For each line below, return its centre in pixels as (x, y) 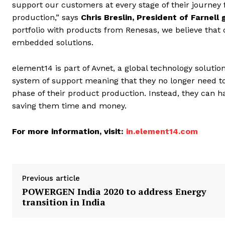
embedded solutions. (53, 42)
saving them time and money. (69, 105)
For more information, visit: (69, 131)
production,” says (46, 17)
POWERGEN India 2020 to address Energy (114, 191)
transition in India (64, 202)
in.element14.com (162, 131)
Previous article (51, 178)
